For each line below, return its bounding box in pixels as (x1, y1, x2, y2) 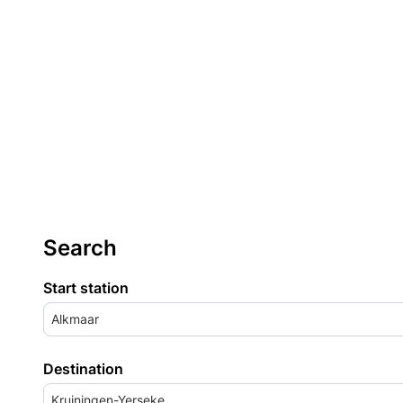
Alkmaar (51, 311, 99, 327)
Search (43, 235, 117, 261)
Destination (43, 360, 123, 378)
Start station (43, 279, 129, 297)
